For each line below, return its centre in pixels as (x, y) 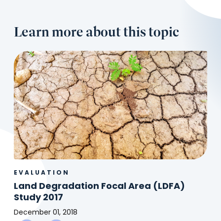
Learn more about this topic (96, 32)
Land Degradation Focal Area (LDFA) (99, 187)
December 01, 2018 (46, 213)
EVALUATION (42, 173)
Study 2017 (38, 198)
